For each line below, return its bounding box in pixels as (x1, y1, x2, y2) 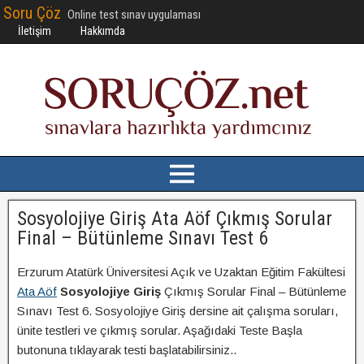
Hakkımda (80, 24, 125, 37)
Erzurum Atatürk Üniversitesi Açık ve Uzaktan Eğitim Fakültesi (17, 265, 345, 279)
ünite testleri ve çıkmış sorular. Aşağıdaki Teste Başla (17, 323, 302, 337)
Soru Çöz (3, 3, 61, 23)
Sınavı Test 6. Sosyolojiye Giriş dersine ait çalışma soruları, (17, 304, 338, 318)
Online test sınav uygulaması (67, 7, 201, 22)
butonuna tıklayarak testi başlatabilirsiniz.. (17, 343, 236, 357)
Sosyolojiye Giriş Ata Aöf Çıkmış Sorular (17, 207, 332, 230)
